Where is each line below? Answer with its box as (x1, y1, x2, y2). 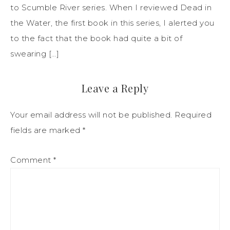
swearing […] (10, 48, 59, 59)
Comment (10, 155, 53, 165)
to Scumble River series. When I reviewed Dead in (10, 2, 212, 12)
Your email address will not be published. (10, 109, 172, 120)
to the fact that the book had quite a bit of (10, 33, 182, 43)
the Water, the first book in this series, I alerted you (10, 17, 215, 28)
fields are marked (10, 125, 83, 135)
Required (175, 109, 212, 120)
